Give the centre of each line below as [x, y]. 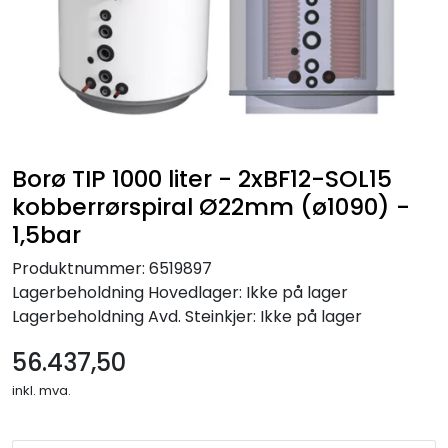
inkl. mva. [41, 391]
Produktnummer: [78, 269]
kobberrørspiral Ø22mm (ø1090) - [211, 207]
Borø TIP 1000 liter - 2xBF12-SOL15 [202, 179]
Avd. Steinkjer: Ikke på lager [253, 317]
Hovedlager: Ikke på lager [246, 293]
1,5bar [46, 235]
